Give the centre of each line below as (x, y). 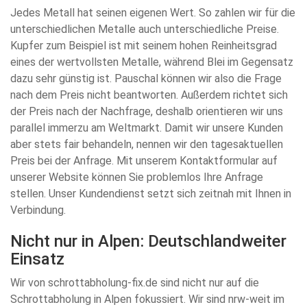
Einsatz (37, 259)
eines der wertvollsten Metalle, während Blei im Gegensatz (152, 62)
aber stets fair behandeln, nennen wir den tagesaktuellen (147, 144)
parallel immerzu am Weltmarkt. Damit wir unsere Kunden (147, 128)
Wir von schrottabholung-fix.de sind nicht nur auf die (135, 283)
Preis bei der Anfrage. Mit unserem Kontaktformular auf (144, 161)
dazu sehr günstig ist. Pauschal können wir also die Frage (146, 78)
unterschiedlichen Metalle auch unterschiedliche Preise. (145, 29)
